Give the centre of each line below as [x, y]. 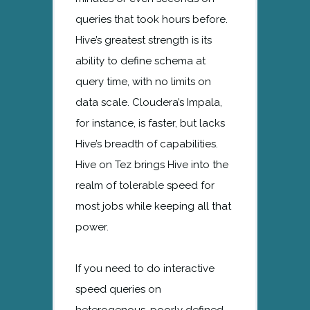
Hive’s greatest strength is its [144, 40]
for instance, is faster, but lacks [150, 123]
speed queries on [118, 289]
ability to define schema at [140, 61]
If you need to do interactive [145, 268]
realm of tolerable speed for [145, 185]
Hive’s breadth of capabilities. [147, 144]
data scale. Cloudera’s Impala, [149, 102]
